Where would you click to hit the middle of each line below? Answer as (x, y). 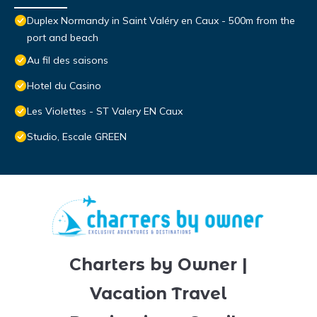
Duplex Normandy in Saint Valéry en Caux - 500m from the (161, 21)
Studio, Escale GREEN (77, 137)
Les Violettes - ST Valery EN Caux (105, 111)
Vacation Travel (158, 293)
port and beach (63, 38)
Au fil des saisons (68, 60)
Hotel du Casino (64, 86)
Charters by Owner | (158, 264)
